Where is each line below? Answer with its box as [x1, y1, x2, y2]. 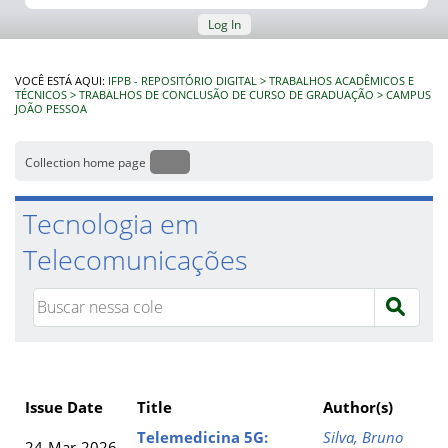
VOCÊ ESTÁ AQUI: [15, 74, 108, 88]
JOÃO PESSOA [15, 102, 87, 116]
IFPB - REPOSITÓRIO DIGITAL [108, 74, 257, 88]
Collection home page [25, 154, 146, 170]
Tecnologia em [23, 205, 199, 242]
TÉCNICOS [15, 88, 67, 102]
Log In [207, 16, 241, 33]
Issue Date [25, 396, 103, 417]
